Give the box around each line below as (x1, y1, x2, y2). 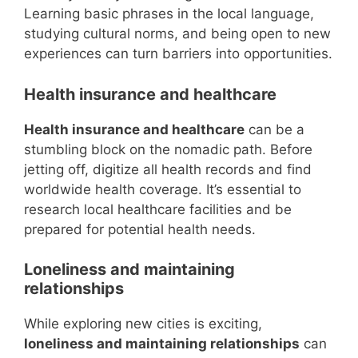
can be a (245, 121, 304, 137)
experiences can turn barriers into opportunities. (24, 46, 332, 62)
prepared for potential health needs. (24, 221, 256, 237)
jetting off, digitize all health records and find (24, 161, 312, 177)
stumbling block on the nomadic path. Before (24, 141, 312, 157)
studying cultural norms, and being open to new (24, 26, 331, 42)
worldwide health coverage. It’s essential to (24, 181, 301, 197)
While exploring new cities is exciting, (24, 316, 262, 332)
